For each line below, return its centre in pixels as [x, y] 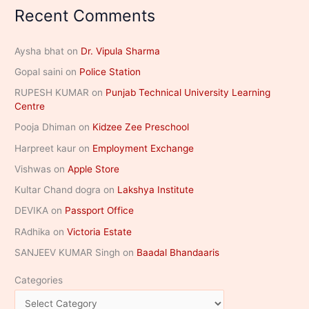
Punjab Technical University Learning [188, 93]
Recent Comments [85, 16]
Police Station [110, 71]
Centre [30, 107]
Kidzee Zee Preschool [141, 127]
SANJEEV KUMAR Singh [68, 252]
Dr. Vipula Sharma [121, 51]
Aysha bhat [40, 51]
